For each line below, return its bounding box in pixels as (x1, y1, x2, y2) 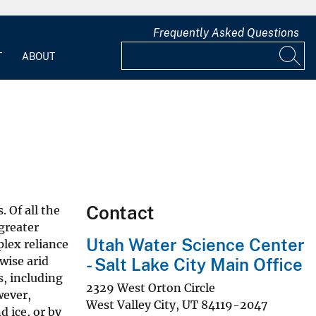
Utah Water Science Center (86, 234, 305, 255)
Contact (86, 201, 154, 224)
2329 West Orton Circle (86, 280, 215, 295)
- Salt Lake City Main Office (86, 254, 303, 274)
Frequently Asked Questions (153, 26, 299, 40)
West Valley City (86, 297, 176, 312)
